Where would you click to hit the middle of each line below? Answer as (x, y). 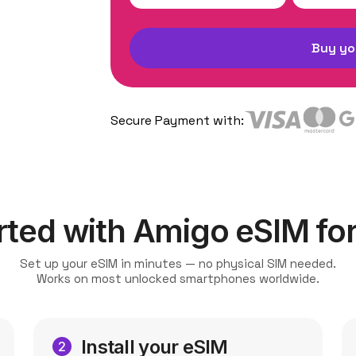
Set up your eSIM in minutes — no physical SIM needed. (178, 263)
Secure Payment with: (177, 120)
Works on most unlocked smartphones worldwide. (178, 279)
